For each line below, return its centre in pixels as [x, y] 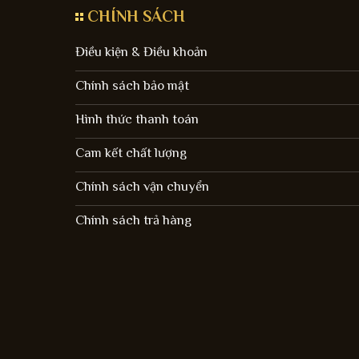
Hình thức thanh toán [137, 119]
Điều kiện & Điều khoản [141, 52]
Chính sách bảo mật [132, 86]
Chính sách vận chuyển [142, 187]
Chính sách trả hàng [133, 220]
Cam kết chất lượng [131, 153]
